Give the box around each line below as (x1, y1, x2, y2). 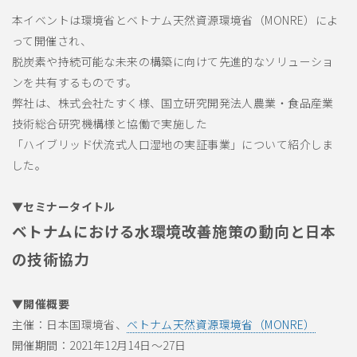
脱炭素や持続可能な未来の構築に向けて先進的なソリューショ (12, 53, 334, 69)
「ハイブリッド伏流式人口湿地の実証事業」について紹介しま (12, 136, 334, 152)
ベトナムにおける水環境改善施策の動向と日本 (12, 220, 336, 241)
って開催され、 (12, 33, 92, 49)
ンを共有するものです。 (12, 74, 138, 90)
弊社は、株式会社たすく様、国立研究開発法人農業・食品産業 (12, 95, 334, 111)
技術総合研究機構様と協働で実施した (12, 116, 208, 131)
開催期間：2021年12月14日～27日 (12, 337, 186, 353)
